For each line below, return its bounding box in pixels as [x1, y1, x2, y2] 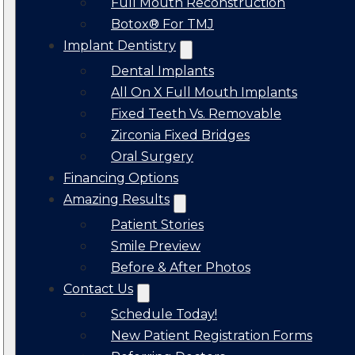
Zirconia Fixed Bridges [111, 128, 250, 143]
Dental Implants [111, 63, 214, 78]
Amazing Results [63, 192, 170, 207]
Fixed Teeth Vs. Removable [111, 106, 281, 121]
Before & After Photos [111, 260, 250, 275]
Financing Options [63, 170, 178, 185]
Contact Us [63, 281, 133, 296]
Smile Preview [111, 239, 200, 254]
